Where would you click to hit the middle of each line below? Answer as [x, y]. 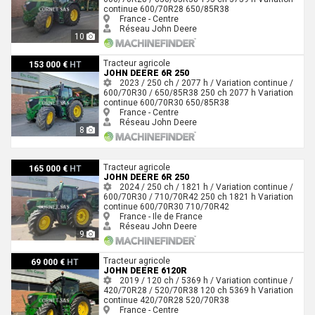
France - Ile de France [160, 216]
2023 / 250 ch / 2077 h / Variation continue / [205, 83]
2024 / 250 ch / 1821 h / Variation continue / [205, 187]
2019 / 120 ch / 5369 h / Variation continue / [205, 280]
